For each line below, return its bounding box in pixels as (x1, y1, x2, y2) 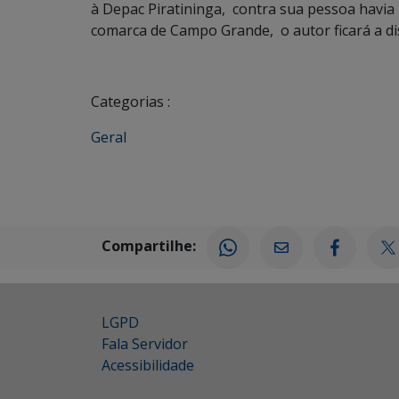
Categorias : (91, 92, 170, 111)
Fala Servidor (102, 334, 188, 354)
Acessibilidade (102, 355, 194, 375)
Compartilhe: (102, 236, 196, 256)
